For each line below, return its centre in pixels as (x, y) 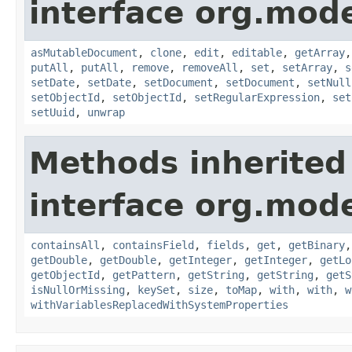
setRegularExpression (257, 97)
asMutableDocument (84, 52)
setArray (307, 67)
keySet (156, 290)
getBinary (317, 245)
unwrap (106, 112)
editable (257, 52)
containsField (153, 245)
